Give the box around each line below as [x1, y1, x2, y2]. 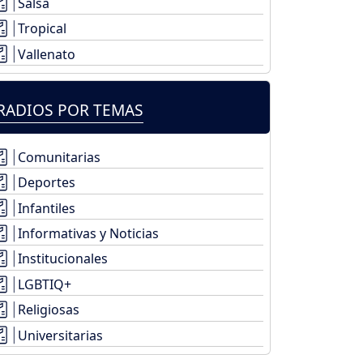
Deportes [18, 173, 75, 192]
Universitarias [18, 326, 103, 344]
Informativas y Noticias [18, 224, 159, 242]
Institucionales [18, 250, 108, 268]
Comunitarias [18, 147, 100, 166]
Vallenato [18, 45, 75, 63]
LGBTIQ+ [18, 275, 71, 293]
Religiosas [18, 301, 79, 319]
